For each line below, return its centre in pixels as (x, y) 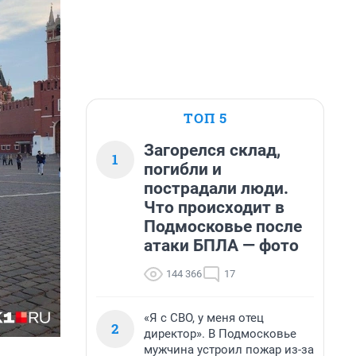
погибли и (183, 169)
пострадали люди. (216, 188)
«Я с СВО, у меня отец (204, 318)
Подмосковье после (223, 226)
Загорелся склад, (212, 150)
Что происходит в (214, 207)
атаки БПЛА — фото (221, 246)
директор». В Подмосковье (220, 334)
